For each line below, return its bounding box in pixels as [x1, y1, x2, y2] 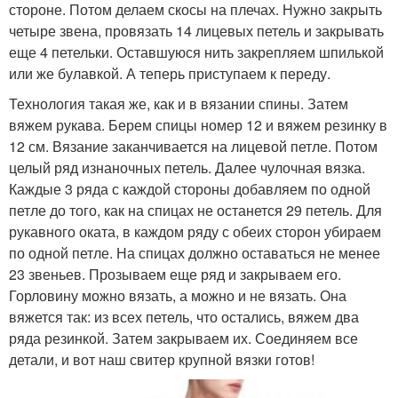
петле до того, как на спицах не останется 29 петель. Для [9, 200, 382, 221]
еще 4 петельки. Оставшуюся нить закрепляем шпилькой [9, 42, 384, 63]
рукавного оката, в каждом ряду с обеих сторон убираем [9, 221, 381, 243]
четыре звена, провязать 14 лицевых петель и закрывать [9, 20, 384, 42]
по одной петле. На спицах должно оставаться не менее [9, 243, 380, 264]
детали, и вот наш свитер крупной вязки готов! [9, 349, 314, 370]
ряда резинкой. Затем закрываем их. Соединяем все [9, 328, 358, 349]
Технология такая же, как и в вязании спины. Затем [9, 93, 348, 115]
